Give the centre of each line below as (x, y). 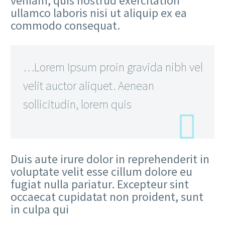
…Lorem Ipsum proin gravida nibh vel (113, 67)
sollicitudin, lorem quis (77, 104)
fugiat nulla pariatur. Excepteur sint (100, 184)
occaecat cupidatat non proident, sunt (107, 197)
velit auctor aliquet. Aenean (89, 86)
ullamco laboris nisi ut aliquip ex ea (99, 13)
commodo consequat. (65, 25)
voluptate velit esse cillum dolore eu (101, 172)
